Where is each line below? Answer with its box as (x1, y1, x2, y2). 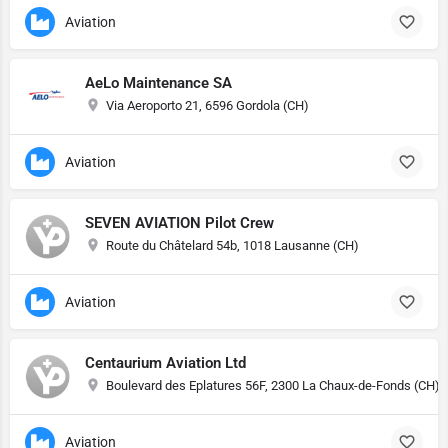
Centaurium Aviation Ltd (85, 354, 246, 372)
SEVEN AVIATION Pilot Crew (85, 214, 274, 232)
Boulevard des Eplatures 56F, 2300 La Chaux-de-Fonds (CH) (106, 378, 440, 393)
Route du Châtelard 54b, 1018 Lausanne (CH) (106, 238, 359, 253)
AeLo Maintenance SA (85, 74, 232, 92)
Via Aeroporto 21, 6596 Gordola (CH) (106, 98, 309, 113)
